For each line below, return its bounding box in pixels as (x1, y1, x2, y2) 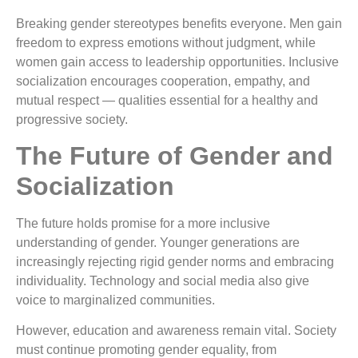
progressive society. (16, 112, 128, 126)
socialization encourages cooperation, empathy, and (16, 74, 310, 88)
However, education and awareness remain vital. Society (16, 324, 336, 338)
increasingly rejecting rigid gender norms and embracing (16, 254, 334, 268)
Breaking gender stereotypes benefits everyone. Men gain (16, 16, 342, 30)
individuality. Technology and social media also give (16, 273, 309, 288)
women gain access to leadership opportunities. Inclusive (16, 54, 339, 69)
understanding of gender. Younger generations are (16, 235, 300, 249)
